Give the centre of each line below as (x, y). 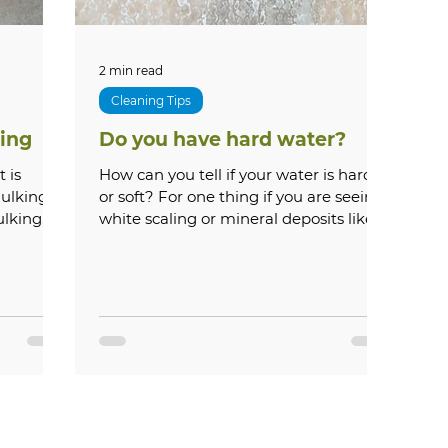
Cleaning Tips (151, 100)
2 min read (131, 70)
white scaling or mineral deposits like (236, 218)
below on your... (156, 240)
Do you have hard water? (222, 139)
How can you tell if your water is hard (236, 174)
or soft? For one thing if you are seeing (128, 196)
